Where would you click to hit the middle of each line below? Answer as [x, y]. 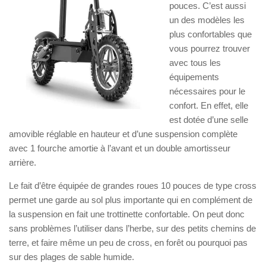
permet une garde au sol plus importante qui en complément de [131, 200]
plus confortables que [210, 34]
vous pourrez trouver [210, 48]
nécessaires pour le [207, 91]
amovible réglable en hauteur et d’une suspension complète [123, 134]
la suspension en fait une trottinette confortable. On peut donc [127, 214]
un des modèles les [207, 20]
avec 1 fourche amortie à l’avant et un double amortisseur [120, 148]
